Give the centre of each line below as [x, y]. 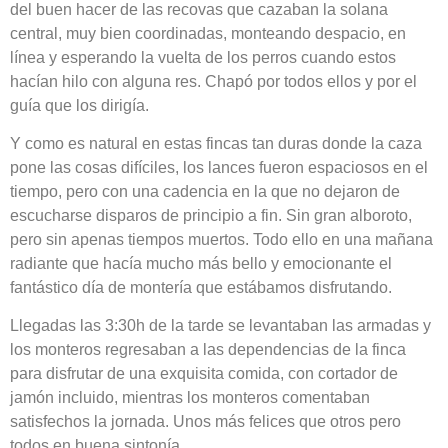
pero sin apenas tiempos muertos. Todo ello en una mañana [221, 240]
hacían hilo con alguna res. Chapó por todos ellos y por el [213, 81]
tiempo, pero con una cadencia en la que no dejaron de [205, 192]
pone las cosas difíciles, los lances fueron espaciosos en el [219, 168]
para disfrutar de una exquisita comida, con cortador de [204, 374]
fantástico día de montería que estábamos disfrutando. [201, 288]
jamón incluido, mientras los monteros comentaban [190, 398]
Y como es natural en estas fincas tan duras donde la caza [216, 144]
